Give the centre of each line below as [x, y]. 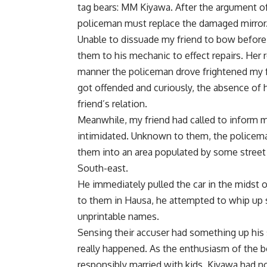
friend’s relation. [112, 103]
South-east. [103, 168]
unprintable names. [118, 216]
